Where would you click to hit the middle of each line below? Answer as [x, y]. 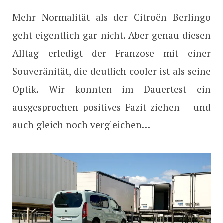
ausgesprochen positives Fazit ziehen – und [111, 107]
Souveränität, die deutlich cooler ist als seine [111, 71]
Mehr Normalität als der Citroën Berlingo [111, 17]
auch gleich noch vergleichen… [81, 124]
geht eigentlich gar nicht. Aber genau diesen [111, 35]
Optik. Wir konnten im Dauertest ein [111, 89]
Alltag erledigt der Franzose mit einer [111, 53]
